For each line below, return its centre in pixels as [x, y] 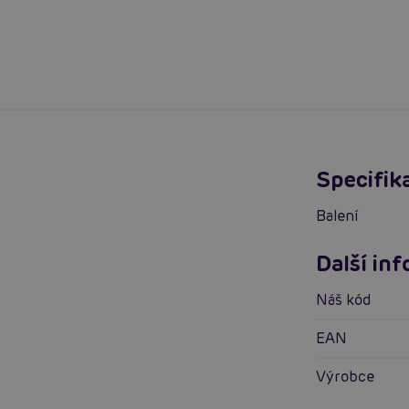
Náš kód [350, 299]
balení [342, 215]
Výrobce [351, 376]
